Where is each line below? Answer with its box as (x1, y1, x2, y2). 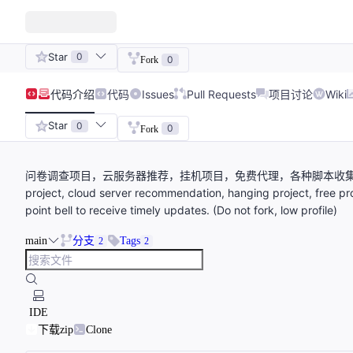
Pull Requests (187, 87, 256, 101)
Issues (142, 87, 174, 101)
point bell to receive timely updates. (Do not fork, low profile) (25, 203, 337, 217)
